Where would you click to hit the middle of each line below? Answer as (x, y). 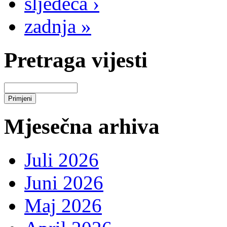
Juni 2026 (64, 183)
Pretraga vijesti (76, 60)
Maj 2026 (63, 206)
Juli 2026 (62, 160)
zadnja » (58, 26)
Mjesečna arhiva (82, 126)
